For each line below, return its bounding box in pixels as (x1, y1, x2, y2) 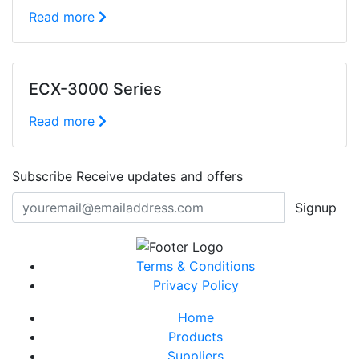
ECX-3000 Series (29, 79, 162, 99)
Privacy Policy (152, 276, 239, 293)
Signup (295, 200, 337, 216)
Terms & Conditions (136, 257, 255, 274)
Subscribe (12, 168, 72, 184)
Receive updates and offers (72, 168, 243, 184)
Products (168, 328, 223, 345)
